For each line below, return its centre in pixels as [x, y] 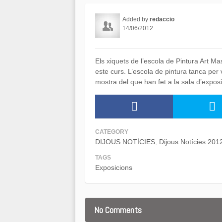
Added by [136, 19]
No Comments [118, 210]
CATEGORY [112, 132]
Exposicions [114, 167]
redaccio [162, 19]
